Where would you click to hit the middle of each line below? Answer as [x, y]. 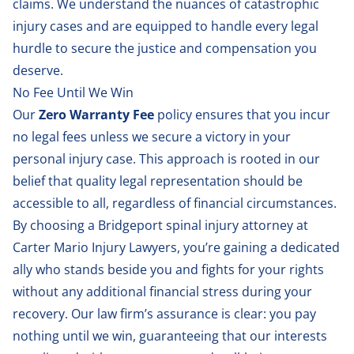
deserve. [38, 70]
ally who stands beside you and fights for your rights [168, 269]
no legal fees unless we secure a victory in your [152, 136]
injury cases [48, 26]
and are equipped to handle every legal [201, 26]
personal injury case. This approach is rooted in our [166, 158]
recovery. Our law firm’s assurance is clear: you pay [164, 313]
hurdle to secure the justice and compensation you [165, 48]
